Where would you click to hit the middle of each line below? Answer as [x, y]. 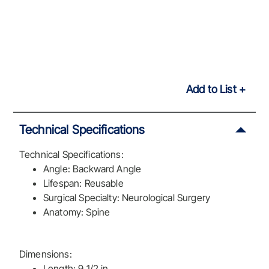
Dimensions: [46, 254]
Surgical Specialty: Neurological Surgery [127, 197]
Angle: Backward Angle [92, 168]
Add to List [211, 89]
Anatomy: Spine [77, 212]
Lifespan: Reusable [83, 183]
